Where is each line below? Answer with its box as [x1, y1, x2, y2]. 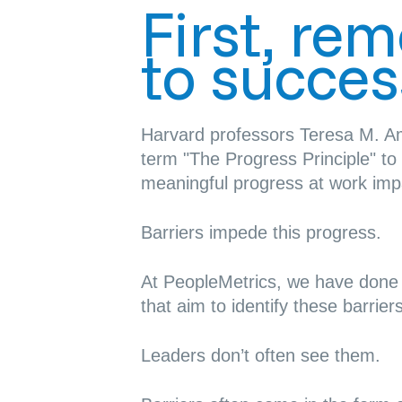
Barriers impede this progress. [140, 223, 381, 242]
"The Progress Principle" [182, 149, 376, 169]
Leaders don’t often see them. [140, 345, 380, 365]
